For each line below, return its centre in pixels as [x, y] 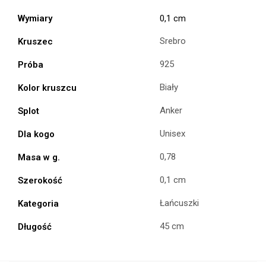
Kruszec [35, 41]
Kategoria [38, 203]
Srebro [173, 41]
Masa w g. [39, 157]
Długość [35, 227]
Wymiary [35, 18]
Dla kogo [36, 134]
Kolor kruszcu [47, 88]
